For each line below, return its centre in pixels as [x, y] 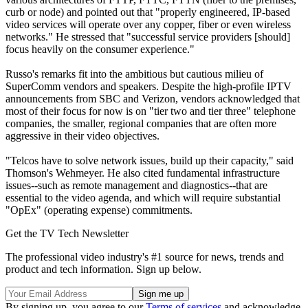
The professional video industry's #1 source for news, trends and [145, 256]
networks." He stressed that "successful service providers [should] [148, 36]
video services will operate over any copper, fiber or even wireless [148, 24]
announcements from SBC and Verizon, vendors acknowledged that [153, 98]
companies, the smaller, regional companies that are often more [141, 123]
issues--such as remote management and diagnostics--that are [136, 185]
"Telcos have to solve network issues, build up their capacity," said [150, 160]
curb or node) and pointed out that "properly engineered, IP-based [148, 12]
